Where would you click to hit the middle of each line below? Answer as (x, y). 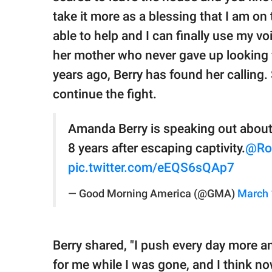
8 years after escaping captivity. (157, 148)
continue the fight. (105, 94)
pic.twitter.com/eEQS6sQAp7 (151, 168)
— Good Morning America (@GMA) (153, 194)
